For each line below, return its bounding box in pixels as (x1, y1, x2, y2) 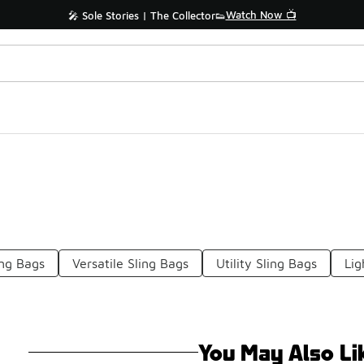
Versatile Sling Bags (72, 256, 189, 271)
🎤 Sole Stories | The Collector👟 (67, 9, 226, 22)
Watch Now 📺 (225, 8, 297, 21)
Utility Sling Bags (216, 256, 318, 271)
